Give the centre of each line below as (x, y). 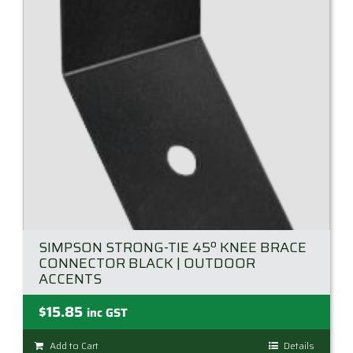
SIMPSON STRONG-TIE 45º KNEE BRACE (173, 248)
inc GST (107, 313)
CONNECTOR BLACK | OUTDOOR (147, 264)
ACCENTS (70, 279)
